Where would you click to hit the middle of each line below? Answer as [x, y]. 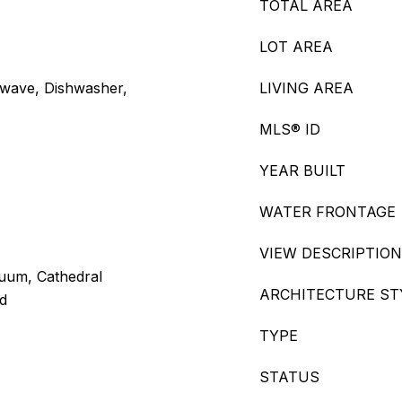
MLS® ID [290, 129]
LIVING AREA [306, 88]
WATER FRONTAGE [328, 212]
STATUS [289, 377]
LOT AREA [296, 47]
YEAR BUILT [302, 170]
